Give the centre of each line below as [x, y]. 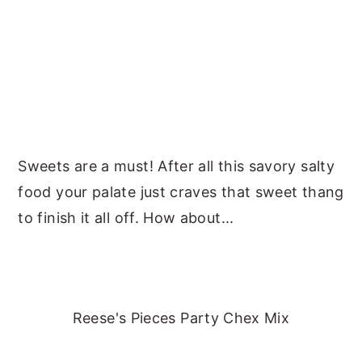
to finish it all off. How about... [126, 218]
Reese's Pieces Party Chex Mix [181, 318]
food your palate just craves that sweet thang [181, 192]
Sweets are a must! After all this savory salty [176, 166]
